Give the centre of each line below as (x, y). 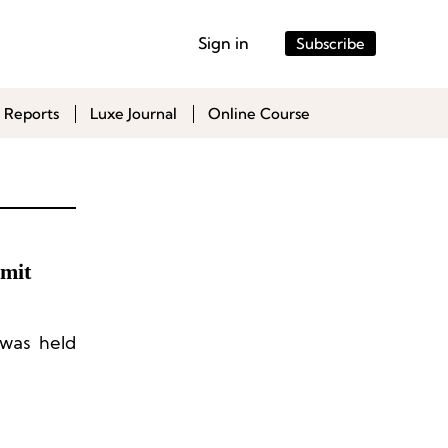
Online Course (259, 113)
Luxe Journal (133, 113)
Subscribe (330, 43)
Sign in (223, 43)
